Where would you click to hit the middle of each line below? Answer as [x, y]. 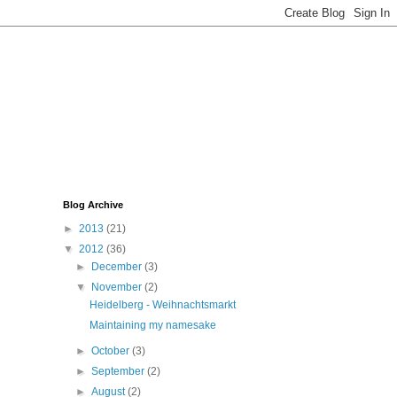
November [118, 287]
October [112, 351]
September [120, 371]
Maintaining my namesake [152, 325]
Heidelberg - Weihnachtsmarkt [162, 305]
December [118, 267]
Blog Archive [93, 205]
